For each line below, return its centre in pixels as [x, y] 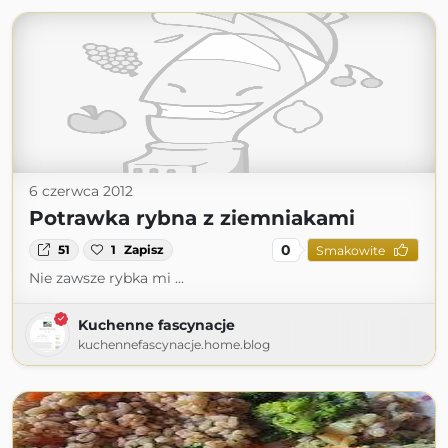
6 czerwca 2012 [81, 191]
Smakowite [350, 250]
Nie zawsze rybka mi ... [106, 278]
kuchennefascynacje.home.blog [174, 344]
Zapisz [144, 249]
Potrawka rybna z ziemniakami [192, 218]
